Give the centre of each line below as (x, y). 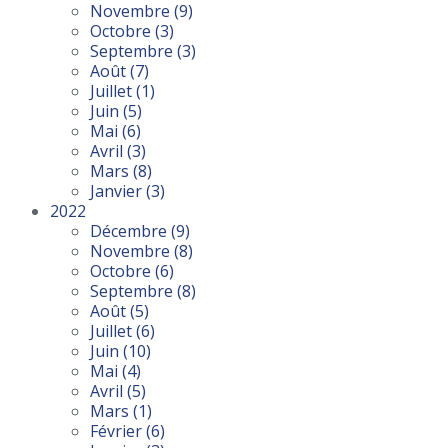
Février (118, 431)
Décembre (130, 231)
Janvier (118, 191)
